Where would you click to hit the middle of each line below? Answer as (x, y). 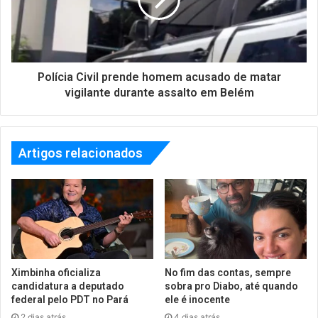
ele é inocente (197, 299)
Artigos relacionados (81, 153)
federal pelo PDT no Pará (70, 299)
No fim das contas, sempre (228, 272)
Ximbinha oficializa (56, 272)
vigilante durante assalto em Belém (159, 93)
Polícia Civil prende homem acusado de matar (159, 77)
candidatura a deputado (68, 286)
